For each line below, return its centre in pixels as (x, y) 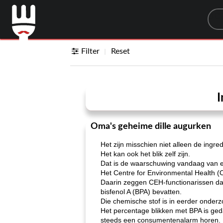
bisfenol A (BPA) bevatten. (141, 192)
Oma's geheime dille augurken (151, 126)
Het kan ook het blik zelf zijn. (145, 154)
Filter (91, 51)
